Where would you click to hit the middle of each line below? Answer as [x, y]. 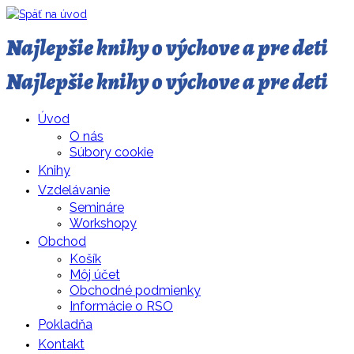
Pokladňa [65, 324]
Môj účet [95, 274]
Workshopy [103, 223]
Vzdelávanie [74, 190]
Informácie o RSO [121, 306]
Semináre [97, 207]
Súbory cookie [111, 152]
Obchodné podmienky [135, 290]
